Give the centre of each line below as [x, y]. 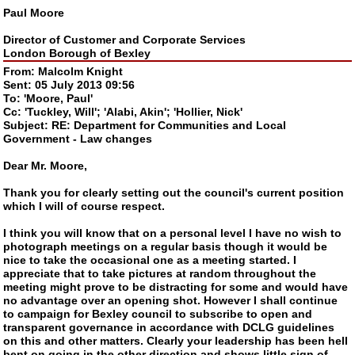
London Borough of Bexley [77, 53]
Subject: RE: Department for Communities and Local [145, 125]
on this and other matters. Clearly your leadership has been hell [176, 340]
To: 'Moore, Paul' [48, 98]
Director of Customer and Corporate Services [125, 39]
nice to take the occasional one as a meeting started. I [150, 260]
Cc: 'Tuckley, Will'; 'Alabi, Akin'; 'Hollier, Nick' [123, 111]
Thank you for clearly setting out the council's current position [174, 192]
